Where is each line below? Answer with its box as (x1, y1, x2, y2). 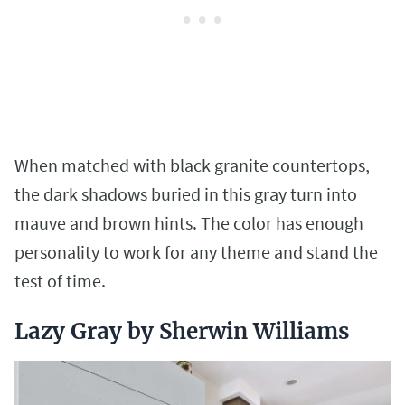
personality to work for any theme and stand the (14, 240, 378, 264)
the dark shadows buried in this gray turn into (14, 183, 357, 206)
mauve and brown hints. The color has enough (14, 212, 363, 235)
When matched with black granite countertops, (14, 154, 370, 177)
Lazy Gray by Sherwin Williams (14, 317, 349, 346)
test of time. (14, 269, 109, 293)
